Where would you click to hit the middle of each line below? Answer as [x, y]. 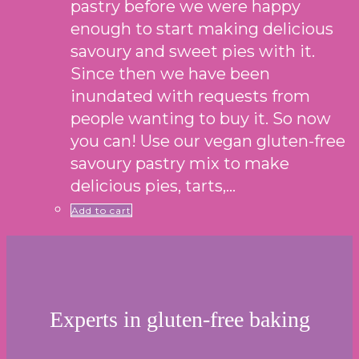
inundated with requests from [190, 97]
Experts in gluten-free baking [179, 320]
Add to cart [101, 211]
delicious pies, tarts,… [153, 186]
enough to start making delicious [202, 29]
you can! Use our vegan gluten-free [208, 141]
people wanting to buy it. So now [201, 119]
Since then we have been [170, 74]
